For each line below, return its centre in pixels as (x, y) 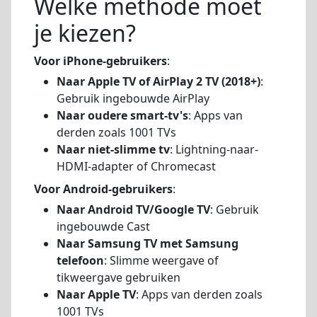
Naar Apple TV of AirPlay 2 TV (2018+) (158, 81)
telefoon (80, 260)
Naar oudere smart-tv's (122, 115)
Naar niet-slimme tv (113, 149)
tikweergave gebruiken (119, 277)
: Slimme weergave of (161, 260)
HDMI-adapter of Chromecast (136, 166)
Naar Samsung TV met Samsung (148, 243)
